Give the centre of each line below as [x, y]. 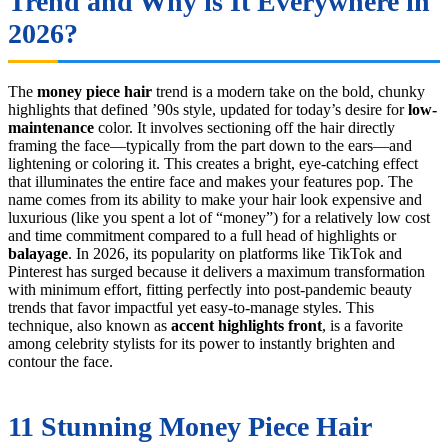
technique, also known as [89, 325]
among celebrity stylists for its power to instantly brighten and [201, 343]
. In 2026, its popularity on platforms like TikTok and [235, 253]
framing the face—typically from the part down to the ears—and [210, 145]
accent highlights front [246, 325]
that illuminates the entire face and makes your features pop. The [210, 181]
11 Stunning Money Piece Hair [190, 426]
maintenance [51, 127]
